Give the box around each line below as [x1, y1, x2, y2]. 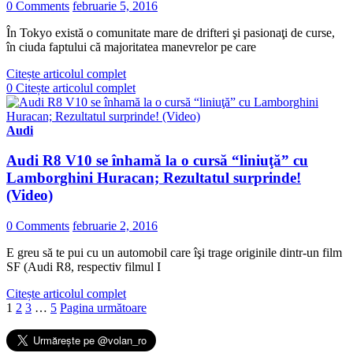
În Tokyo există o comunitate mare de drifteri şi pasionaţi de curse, [6, 25, 335, 39]
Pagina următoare [60, 301, 147, 315]
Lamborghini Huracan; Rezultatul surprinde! [6, 169, 301, 187]
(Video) [6, 187, 53, 204]
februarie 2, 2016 [72, 219, 158, 233]
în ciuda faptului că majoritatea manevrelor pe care [6, 39, 256, 54]
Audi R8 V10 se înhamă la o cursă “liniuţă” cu [6, 152, 308, 169]
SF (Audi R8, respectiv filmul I [6, 260, 161, 274]
